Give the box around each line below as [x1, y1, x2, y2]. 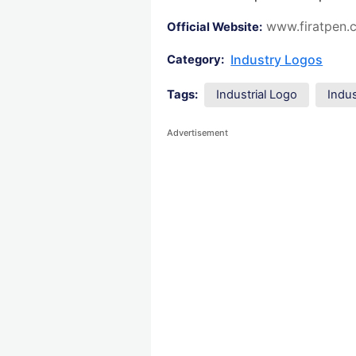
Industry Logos [230, 52, 323, 68]
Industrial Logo [216, 87, 298, 103]
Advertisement [167, 127, 229, 139]
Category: [167, 52, 225, 68]
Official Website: [167, 20, 263, 35]
